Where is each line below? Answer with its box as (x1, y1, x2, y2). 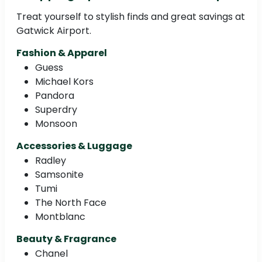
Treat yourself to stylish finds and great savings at (16, 9, 245, 23)
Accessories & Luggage (16, 139, 132, 153)
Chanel (35, 246, 68, 260)
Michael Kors (35, 74, 94, 88)
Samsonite (35, 167, 84, 181)
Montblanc (35, 209, 85, 223)
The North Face (35, 195, 106, 209)
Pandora (35, 88, 74, 102)
